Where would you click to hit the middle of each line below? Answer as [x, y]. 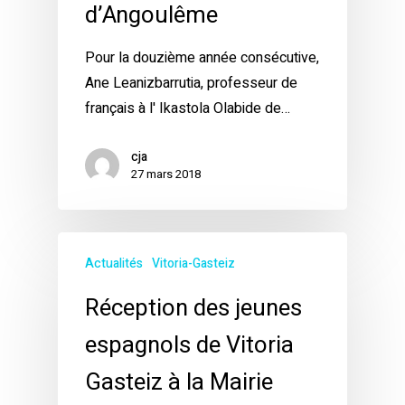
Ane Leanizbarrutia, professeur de [191, 84]
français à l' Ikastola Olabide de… [188, 109]
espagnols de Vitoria [189, 346]
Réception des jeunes [193, 309]
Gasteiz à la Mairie [179, 383]
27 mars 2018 [166, 174]
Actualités [114, 264]
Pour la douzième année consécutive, [202, 58]
